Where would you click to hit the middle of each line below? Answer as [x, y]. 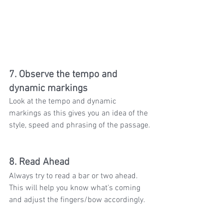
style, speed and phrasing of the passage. [80, 125]
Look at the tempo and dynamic [64, 101]
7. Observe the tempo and [64, 74]
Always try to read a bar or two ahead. [74, 176]
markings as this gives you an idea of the [79, 113]
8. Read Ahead [39, 162]
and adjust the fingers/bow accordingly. [77, 200]
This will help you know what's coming [76, 188]
